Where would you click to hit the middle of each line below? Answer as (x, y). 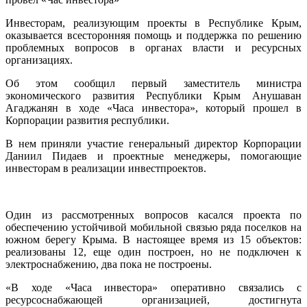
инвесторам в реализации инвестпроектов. (106, 168)
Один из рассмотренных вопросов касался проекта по (153, 214)
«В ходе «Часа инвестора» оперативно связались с (153, 287)
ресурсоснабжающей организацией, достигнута (153, 299)
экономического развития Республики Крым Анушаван (153, 95)
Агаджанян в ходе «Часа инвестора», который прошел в (153, 108)
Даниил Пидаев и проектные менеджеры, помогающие (153, 156)
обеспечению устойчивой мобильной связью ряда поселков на (153, 227)
